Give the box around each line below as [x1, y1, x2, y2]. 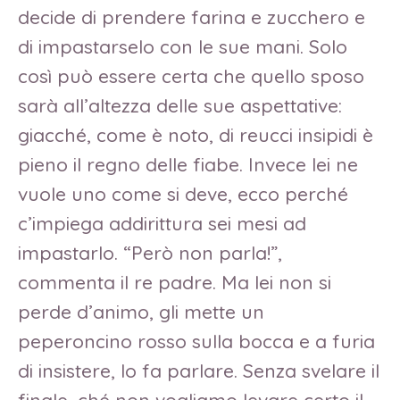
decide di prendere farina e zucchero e [18, 5, 365, 29]
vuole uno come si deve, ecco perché [18, 182, 348, 206]
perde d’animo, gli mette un [18, 300, 264, 324]
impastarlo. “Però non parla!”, [18, 241, 282, 265]
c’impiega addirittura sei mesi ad [18, 212, 306, 236]
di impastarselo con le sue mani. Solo [18, 35, 347, 59]
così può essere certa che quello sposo [18, 64, 364, 88]
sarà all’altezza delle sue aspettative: [18, 94, 342, 118]
